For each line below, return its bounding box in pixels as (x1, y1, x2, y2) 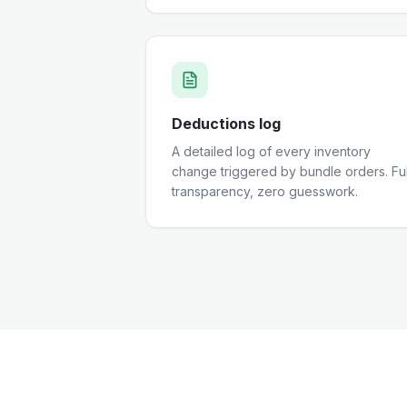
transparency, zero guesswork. (172, 184, 358, 199)
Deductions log (172, 114, 281, 133)
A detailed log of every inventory (172, 144, 371, 159)
